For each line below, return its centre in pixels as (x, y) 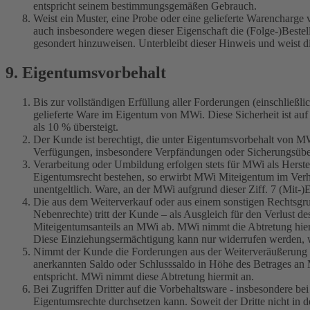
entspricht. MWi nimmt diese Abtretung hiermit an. (144, 277)
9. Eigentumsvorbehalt (86, 73)
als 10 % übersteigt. (76, 127)
